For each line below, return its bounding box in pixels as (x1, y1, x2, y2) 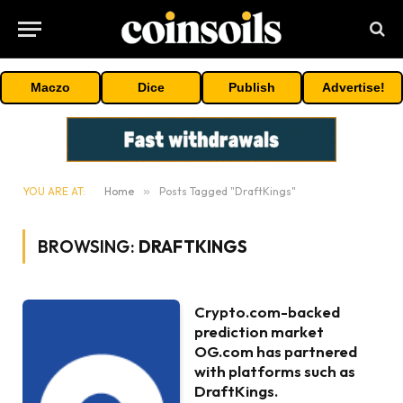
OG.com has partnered (194, 342, 358, 361)
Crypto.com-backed (194, 302, 341, 321)
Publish (228, 80, 275, 94)
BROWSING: (38, 236, 139, 257)
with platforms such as (194, 362, 356, 381)
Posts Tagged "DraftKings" (159, 184, 296, 198)
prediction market (194, 322, 325, 341)
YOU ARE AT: (22, 184, 85, 198)
